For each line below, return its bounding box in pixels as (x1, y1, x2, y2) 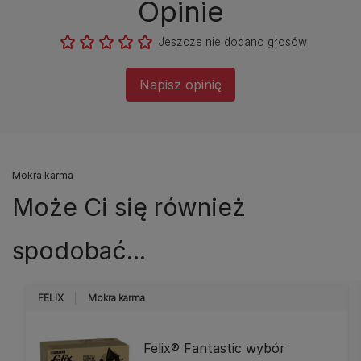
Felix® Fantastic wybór (143, 339, 286, 356)
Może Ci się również (12, 193, 246, 222)
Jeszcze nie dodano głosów (157, 35, 307, 48)
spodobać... (12, 236, 146, 265)
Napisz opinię (139, 77, 222, 93)
